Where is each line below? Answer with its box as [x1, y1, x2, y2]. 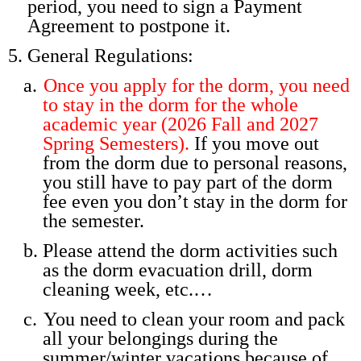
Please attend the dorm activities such [43, 239, 338, 261]
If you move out [189, 132, 319, 154]
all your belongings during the [43, 327, 279, 349]
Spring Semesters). [42, 132, 189, 154]
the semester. [42, 210, 144, 231]
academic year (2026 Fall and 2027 [42, 113, 318, 135]
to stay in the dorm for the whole [42, 93, 298, 115]
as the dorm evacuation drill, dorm [43, 259, 313, 280]
